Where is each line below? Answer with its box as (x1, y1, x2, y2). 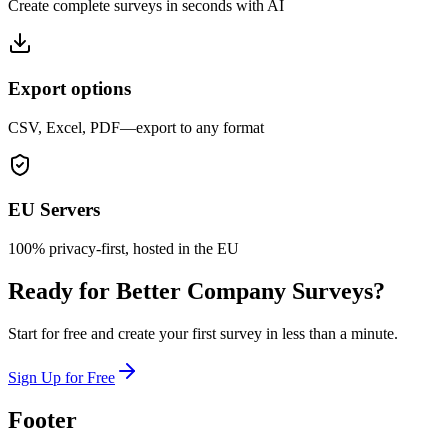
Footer (8, 406, 77, 433)
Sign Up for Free (8, 368, 115, 386)
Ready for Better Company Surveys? (8, 278, 385, 305)
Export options (8, 78, 131, 99)
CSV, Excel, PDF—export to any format (8, 118, 264, 136)
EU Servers (8, 199, 100, 221)
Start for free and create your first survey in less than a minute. (8, 324, 398, 342)
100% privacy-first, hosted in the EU (8, 240, 239, 258)
